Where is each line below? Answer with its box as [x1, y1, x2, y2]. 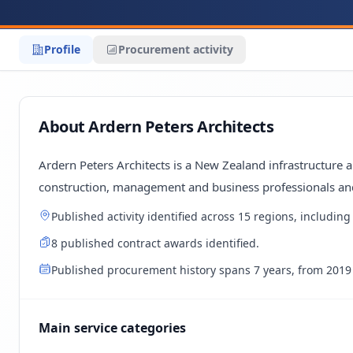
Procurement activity [118, 42, 233, 57]
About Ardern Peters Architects [39, 116, 273, 137]
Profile [44, 42, 80, 57]
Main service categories [39, 319, 186, 336]
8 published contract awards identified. [51, 236, 259, 251]
